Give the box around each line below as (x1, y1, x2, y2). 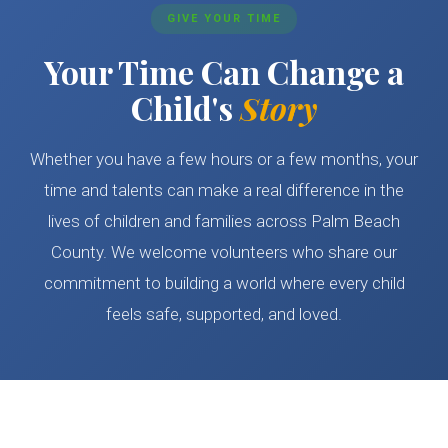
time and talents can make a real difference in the (44, 180, 405, 201)
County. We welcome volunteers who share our (51, 242, 398, 263)
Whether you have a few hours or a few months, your (30, 149, 419, 170)
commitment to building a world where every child (43, 273, 405, 294)
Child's (131, 86, 241, 130)
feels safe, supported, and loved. (106, 304, 343, 325)
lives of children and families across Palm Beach (48, 211, 401, 232)
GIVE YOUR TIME (167, 12, 282, 26)
